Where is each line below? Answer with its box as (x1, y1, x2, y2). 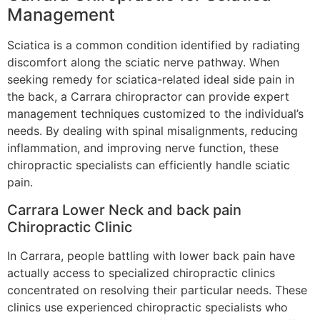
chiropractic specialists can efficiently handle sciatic (7, 158, 290, 173)
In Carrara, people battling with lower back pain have (7, 248, 295, 263)
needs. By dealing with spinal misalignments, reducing (7, 124, 298, 139)
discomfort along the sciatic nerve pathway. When (7, 55, 279, 70)
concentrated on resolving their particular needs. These (7, 282, 307, 297)
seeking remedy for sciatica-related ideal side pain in (7, 72, 294, 87)
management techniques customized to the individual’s (7, 106, 304, 121)
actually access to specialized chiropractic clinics (7, 265, 275, 280)
